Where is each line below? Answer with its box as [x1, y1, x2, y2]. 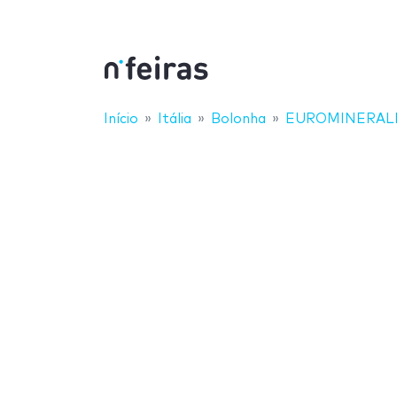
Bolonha [211, 112, 266, 126]
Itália [158, 112, 191, 126]
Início [104, 112, 138, 126]
